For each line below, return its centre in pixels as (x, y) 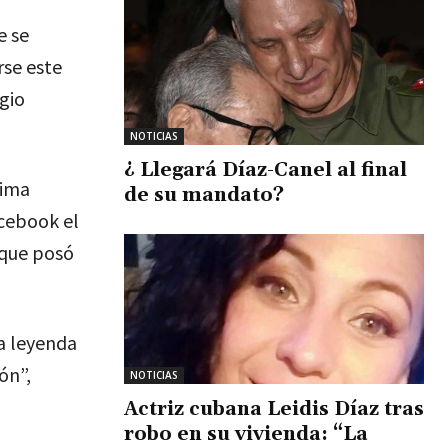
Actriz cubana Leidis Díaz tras (274, 408)
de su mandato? (204, 194)
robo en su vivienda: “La (246, 433)
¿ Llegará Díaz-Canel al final (265, 169)
